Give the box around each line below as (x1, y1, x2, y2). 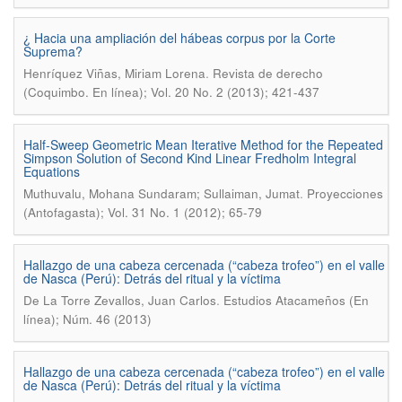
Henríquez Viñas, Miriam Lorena (23, 65, 205, 82)
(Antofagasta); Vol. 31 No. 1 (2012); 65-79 (23, 204, 262, 221)
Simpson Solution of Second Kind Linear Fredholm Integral (23, 149, 356, 167)
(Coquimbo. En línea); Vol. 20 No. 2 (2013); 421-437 (23, 83, 319, 100)
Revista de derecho (213, 65, 323, 82)
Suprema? (23, 42, 83, 60)
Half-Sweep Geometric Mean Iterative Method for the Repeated (23, 135, 383, 153)
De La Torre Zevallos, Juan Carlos (23, 292, 216, 309)
